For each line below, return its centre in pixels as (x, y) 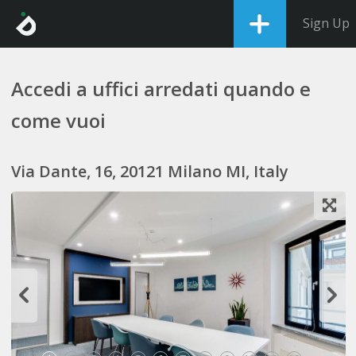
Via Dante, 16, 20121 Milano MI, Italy (149, 171)
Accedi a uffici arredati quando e (161, 89)
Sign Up (326, 23)
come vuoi (58, 120)
